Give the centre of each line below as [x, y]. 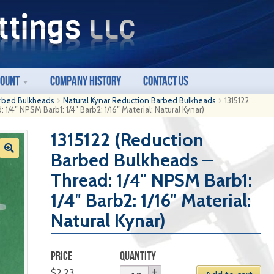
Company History [86, 80]
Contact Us [166, 80]
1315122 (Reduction [127, 140]
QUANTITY [138, 256]
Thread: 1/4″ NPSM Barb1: [151, 180]
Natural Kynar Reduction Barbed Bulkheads [140, 100]
